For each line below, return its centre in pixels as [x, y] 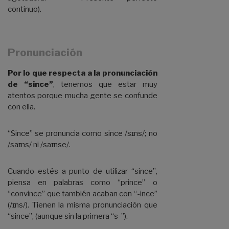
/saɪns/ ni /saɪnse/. [39, 145]
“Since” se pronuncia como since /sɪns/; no [83, 134]
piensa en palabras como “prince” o [83, 183]
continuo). [25, 9]
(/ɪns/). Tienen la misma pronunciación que [83, 205]
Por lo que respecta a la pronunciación [83, 73]
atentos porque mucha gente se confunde [83, 96]
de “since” [30, 85]
